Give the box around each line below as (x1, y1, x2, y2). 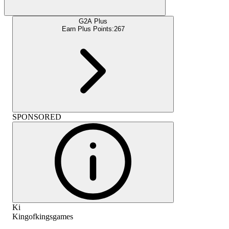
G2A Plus (79, 17, 107, 25)
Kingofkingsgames (12, 212, 73, 221)
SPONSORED (12, 112, 61, 121)
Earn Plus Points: (61, 25, 114, 33)
